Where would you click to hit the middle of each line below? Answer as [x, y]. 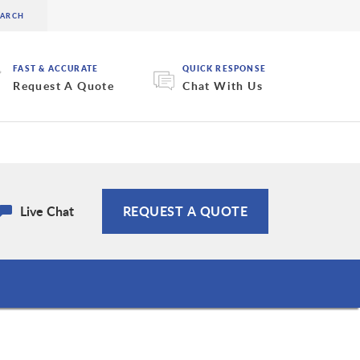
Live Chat [47, 211]
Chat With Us [223, 86]
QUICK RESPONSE [224, 69]
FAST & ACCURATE [56, 69]
